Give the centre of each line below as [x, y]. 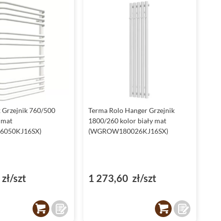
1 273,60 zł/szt [122, 178]
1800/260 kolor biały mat [127, 121]
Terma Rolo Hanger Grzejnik [131, 110]
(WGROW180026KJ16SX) [128, 131]
